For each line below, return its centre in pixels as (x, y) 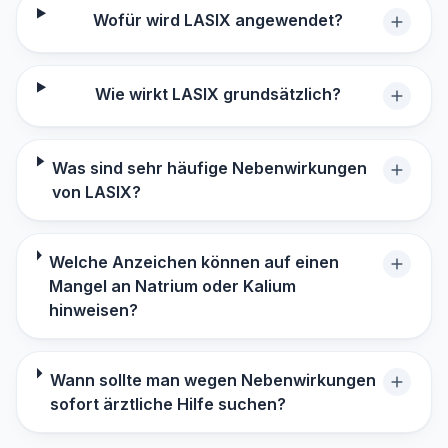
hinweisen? (93, 310)
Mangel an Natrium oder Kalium (172, 286)
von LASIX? (96, 192)
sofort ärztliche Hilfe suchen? (167, 404)
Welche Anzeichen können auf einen (193, 262)
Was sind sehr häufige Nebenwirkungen (209, 168)
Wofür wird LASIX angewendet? (218, 20)
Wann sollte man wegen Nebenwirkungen (212, 380)
